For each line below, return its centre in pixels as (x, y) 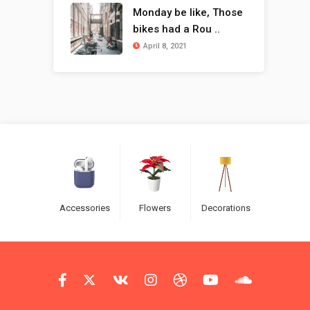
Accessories (84, 208)
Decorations (226, 208)
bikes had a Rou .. (176, 29)
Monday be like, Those (188, 13)
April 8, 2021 (165, 46)
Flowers (155, 208)
